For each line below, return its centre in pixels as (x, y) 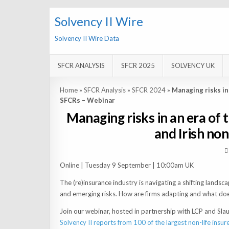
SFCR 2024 (148, 90)
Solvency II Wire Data (87, 38)
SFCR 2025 (138, 66)
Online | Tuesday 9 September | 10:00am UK (127, 165)
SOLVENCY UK (193, 66)
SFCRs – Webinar (87, 100)
